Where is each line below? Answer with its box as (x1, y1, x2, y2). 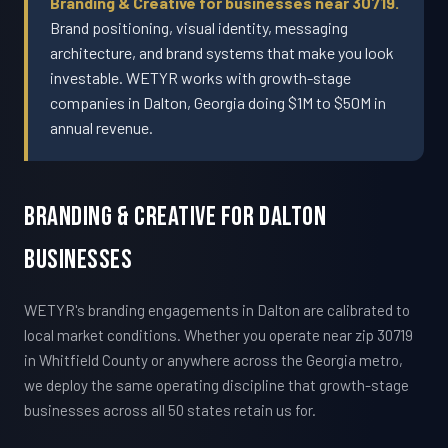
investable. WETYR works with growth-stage (50, 67, 352, 87)
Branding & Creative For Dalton (24, 200, 327, 233)
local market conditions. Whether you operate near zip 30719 (24, 325, 413, 344)
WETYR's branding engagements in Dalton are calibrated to (24, 300, 410, 319)
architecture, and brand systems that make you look (50, 42, 395, 62)
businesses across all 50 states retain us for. (24, 400, 316, 419)
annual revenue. (50, 117, 154, 137)
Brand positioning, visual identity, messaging (50, 17, 349, 37)
